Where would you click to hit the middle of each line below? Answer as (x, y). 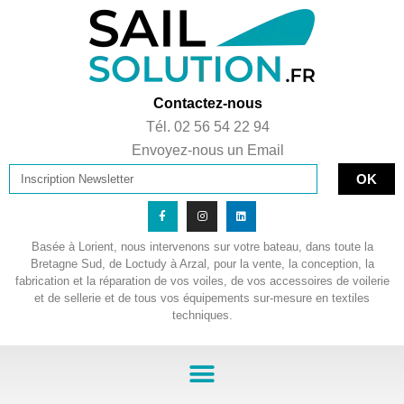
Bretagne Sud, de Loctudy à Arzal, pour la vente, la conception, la (202, 263)
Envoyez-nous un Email (207, 150)
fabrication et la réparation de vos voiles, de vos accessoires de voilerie (202, 280)
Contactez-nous (207, 103)
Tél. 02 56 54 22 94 (207, 127)
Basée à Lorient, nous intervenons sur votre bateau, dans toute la (202, 246)
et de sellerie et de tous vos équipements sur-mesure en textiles (202, 298)
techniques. (202, 315)
